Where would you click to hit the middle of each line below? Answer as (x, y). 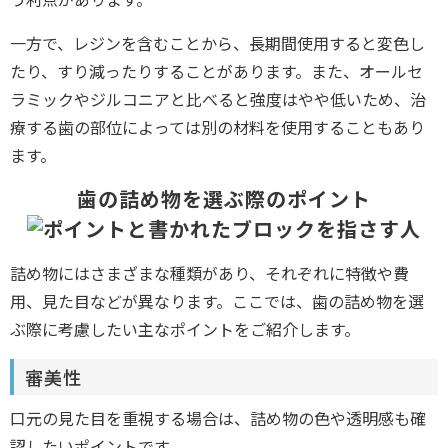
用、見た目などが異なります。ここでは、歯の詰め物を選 (217, 301)
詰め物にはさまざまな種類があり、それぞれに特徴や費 (209, 273)
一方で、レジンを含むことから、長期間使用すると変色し (217, 42)
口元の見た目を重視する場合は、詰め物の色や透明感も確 (218, 418)
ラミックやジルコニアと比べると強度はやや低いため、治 (218, 98)
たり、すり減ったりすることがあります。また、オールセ (216, 70)
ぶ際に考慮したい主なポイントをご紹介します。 (185, 329)
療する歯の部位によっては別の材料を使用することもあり (217, 126)
